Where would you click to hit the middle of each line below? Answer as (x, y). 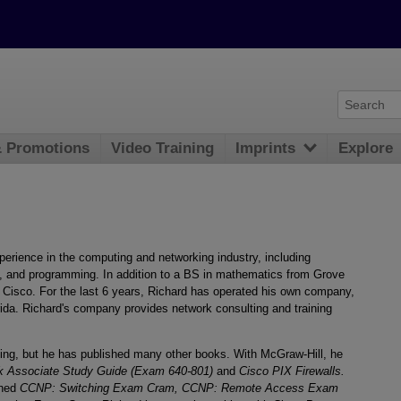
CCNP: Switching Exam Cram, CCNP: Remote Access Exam (179, 388)
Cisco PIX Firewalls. (292, 371)
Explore (366, 149)
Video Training (163, 149)
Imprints (266, 149)
